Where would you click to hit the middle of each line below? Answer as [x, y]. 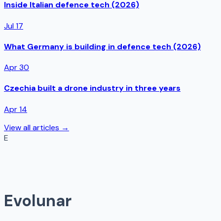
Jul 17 [14, 26]
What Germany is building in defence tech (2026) [102, 46]
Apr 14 [16, 109]
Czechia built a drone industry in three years [92, 88]
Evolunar [38, 201]
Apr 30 [17, 68]
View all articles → [37, 127]
